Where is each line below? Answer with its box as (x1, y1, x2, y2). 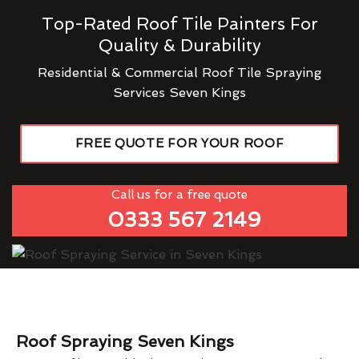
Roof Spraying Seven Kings (16, 332, 234, 351)
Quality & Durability (98, 35, 261, 55)
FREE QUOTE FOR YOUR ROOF (75, 136, 284, 151)
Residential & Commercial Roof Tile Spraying (38, 65, 321, 80)
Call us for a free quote (111, 188, 248, 202)
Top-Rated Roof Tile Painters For (41, 14, 318, 34)
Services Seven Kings (113, 85, 246, 100)
